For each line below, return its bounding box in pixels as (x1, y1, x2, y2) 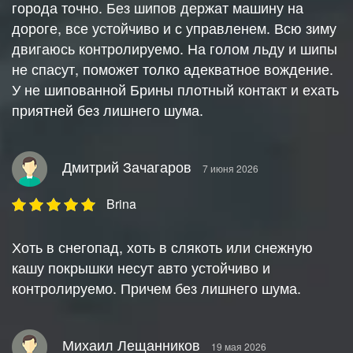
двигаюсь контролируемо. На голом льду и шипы (12, 38, 337, 59)
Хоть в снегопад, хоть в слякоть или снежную (12, 236, 313, 258)
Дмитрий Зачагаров (62, 156, 191, 177)
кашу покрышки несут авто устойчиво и (12, 257, 270, 278)
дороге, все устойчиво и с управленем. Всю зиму (12, 17, 336, 39)
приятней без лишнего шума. (12, 99, 203, 121)
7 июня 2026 (203, 162, 258, 176)
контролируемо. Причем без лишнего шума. (12, 277, 301, 299)
